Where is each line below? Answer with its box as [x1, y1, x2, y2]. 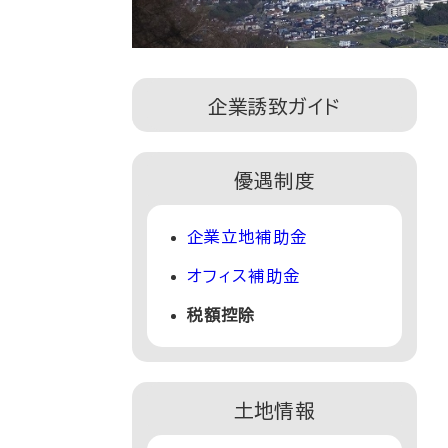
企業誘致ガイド [207, 96, 342, 116]
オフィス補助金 [187, 267, 300, 284]
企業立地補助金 [187, 228, 307, 245]
